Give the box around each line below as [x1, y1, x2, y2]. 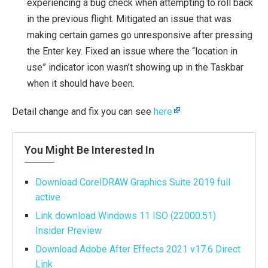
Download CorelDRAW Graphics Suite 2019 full [35, 176, 230, 188]
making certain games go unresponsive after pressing [27, 29, 252, 41]
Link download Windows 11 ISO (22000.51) [35, 210, 216, 221]
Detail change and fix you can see [12, 106, 154, 117]
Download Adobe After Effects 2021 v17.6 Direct [35, 243, 240, 255]
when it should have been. [27, 78, 135, 89]
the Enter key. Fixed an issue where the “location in [27, 45, 237, 57]
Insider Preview [35, 225, 102, 236]
